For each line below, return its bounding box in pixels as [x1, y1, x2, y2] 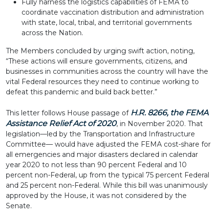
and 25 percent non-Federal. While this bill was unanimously [6, 181, 208, 190]
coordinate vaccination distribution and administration [22, 8, 204, 17]
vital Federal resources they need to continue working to [6, 77, 199, 86]
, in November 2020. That [116, 119, 203, 128]
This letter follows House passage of [6, 109, 131, 117]
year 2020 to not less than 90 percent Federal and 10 [6, 160, 187, 169]
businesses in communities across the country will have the [6, 67, 208, 76]
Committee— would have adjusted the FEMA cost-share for [6, 140, 211, 149]
